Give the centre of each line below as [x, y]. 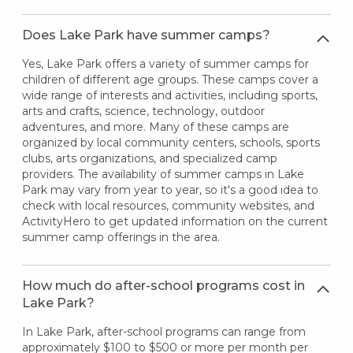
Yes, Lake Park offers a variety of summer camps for [165, 63]
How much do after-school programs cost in [163, 285]
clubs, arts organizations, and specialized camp [149, 158]
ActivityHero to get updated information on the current [175, 221]
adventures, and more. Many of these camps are [155, 126]
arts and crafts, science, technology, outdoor [143, 111]
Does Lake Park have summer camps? [146, 35]
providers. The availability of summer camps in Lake [163, 174]
